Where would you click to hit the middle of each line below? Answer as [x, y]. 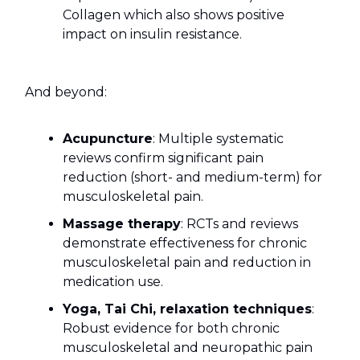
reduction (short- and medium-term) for [192, 178]
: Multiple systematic [218, 139]
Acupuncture [108, 139]
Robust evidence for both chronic [171, 329]
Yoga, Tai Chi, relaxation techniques [187, 309]
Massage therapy [122, 224]
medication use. [113, 282]
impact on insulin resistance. [152, 35]
